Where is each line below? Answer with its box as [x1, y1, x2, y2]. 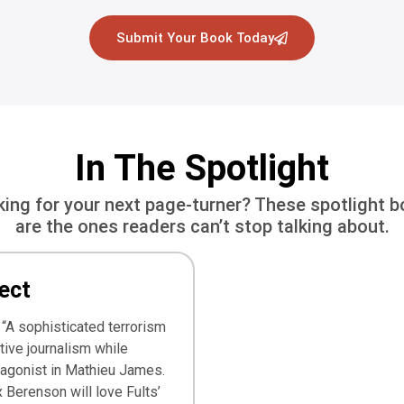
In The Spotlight [75, 146, 329, 189]
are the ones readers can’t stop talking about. [14, 215, 390, 237]
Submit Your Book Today [116, 29, 274, 46]
